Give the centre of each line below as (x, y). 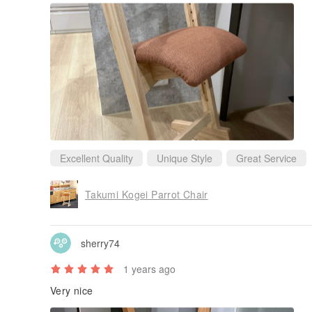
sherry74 (100, 243)
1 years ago (149, 269)
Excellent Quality (96, 158)
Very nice (72, 291)
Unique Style (185, 158)
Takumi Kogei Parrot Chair (147, 194)
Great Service (266, 158)
